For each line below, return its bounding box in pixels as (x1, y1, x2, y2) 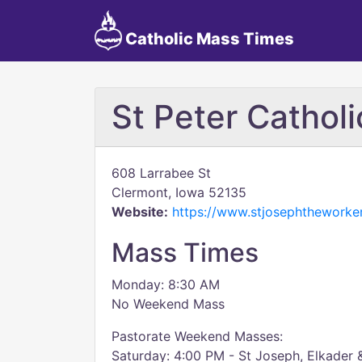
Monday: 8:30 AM (112, 276, 220, 293)
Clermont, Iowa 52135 (112, 184, 246, 200)
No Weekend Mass (112, 296, 225, 312)
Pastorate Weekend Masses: (112, 328, 283, 344)
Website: (112, 204, 168, 220)
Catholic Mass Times (121, 29, 294, 48)
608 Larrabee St (112, 165, 211, 181)
